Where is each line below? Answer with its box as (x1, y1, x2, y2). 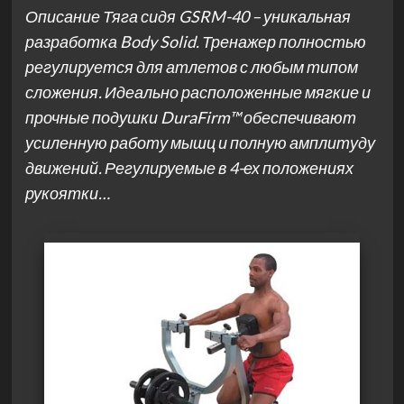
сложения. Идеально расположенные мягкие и (24, 82, 371, 102)
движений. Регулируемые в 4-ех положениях (24, 158, 353, 178)
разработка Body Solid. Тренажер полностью (24, 32, 366, 51)
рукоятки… (24, 183, 110, 203)
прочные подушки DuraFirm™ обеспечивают (24, 107, 356, 127)
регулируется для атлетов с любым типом (24, 57, 358, 77)
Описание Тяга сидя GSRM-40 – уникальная (24, 6, 351, 26)
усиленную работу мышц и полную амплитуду (24, 133, 375, 152)
